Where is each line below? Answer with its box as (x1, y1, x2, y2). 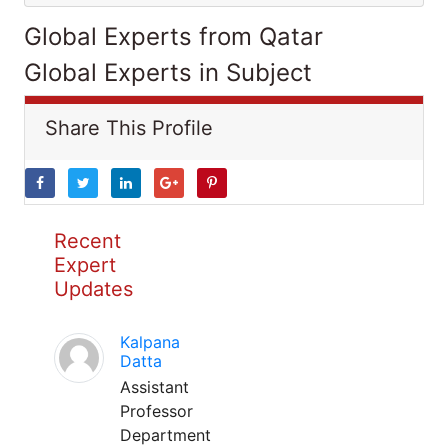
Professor (120, 401, 193, 421)
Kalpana (120, 332, 180, 352)
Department (120, 425, 211, 445)
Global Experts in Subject (24, 58, 312, 87)
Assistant (120, 377, 189, 397)
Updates (54, 277, 133, 301)
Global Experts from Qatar (24, 22, 323, 51)
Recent (54, 229, 121, 253)
